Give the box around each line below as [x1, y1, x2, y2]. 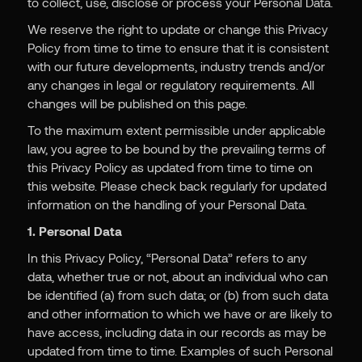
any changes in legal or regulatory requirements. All [27, 77, 314, 93]
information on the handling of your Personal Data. [27, 196, 307, 213]
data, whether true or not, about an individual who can [27, 268, 328, 284]
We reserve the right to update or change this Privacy [27, 21, 328, 37]
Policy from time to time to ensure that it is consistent [27, 40, 329, 56]
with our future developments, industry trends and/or [27, 58, 325, 74]
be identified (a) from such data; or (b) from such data [27, 287, 328, 303]
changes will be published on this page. [27, 95, 247, 112]
